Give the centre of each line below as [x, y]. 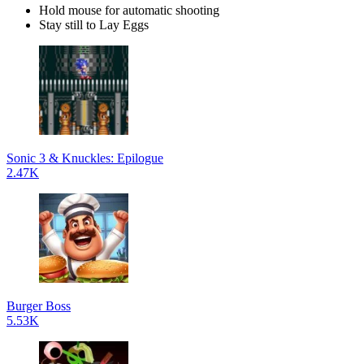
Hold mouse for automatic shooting [129, 10]
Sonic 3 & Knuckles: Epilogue [85, 158]
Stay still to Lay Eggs [94, 24]
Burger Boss [39, 305]
